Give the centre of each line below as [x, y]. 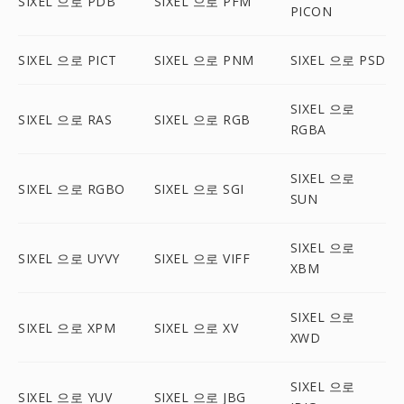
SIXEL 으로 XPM [67, 327]
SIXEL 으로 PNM [204, 60]
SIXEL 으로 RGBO [72, 188]
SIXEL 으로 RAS [65, 119]
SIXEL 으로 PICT [68, 60]
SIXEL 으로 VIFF [202, 258]
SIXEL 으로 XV [196, 327]
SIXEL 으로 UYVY [69, 258]
